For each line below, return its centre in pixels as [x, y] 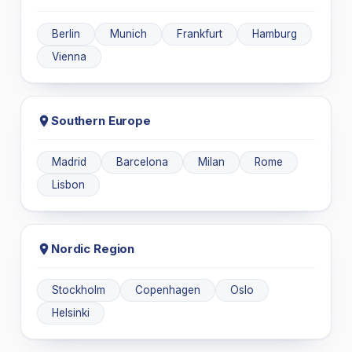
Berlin [66, 33]
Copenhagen [168, 290]
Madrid [69, 161]
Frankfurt [200, 33]
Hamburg [275, 33]
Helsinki [71, 312]
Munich [128, 33]
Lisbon [68, 184]
